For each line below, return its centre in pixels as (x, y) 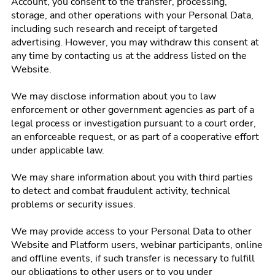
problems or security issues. (73, 204)
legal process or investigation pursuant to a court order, (134, 123)
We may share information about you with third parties (132, 177)
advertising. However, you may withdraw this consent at (135, 42)
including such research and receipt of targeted (114, 29)
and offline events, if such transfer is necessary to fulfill (133, 258)
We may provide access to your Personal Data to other (131, 231)
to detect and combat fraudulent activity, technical (121, 191)
